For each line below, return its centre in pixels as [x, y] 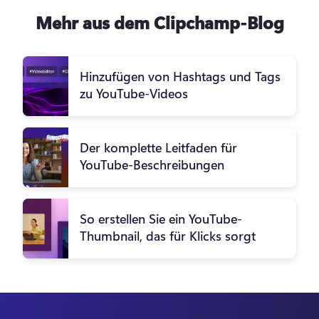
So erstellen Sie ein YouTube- [161, 219]
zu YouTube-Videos [134, 94]
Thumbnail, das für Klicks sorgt [168, 236]
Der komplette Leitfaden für [158, 148]
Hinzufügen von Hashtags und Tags [180, 77]
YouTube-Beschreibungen [152, 165]
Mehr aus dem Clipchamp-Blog [159, 22]
